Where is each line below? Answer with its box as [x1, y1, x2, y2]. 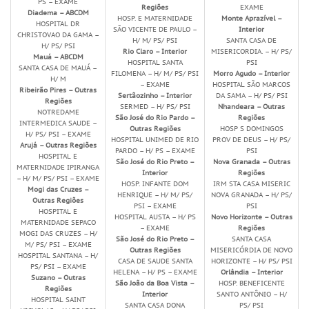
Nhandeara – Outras [218, 101, 285, 112]
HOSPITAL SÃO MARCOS [212, 79, 290, 90]
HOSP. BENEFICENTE [218, 278, 285, 288]
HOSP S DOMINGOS [219, 123, 283, 134]
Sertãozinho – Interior [118, 90, 192, 101]
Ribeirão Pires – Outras [19, 85, 97, 95]
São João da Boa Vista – [115, 278, 195, 288]
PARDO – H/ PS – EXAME [114, 146, 195, 156]
